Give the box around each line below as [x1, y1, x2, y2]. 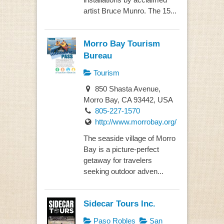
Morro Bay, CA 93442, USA [83, 95, 173, 104]
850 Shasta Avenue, [92, 84, 160, 93]
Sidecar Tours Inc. [83, 198, 155, 209]
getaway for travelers [83, 155, 152, 164]
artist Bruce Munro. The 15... [83, 6, 176, 15]
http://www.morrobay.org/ [94, 117, 176, 126]
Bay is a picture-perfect [83, 144, 159, 153]
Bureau [83, 50, 112, 60]
